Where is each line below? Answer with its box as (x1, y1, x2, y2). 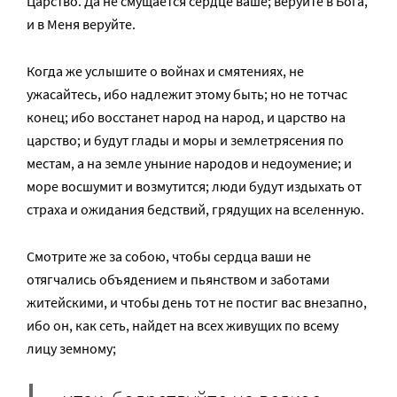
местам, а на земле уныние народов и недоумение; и (27, 153, 352, 172)
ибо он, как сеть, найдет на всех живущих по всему (27, 315, 339, 334)
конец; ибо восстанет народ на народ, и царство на (27, 107, 346, 126)
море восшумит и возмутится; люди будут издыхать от (27, 176, 362, 195)
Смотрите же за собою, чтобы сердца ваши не (27, 246, 311, 265)
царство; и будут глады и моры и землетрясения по (27, 130, 344, 149)
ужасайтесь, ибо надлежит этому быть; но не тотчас (27, 84, 347, 103)
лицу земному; (27, 339, 116, 357)
